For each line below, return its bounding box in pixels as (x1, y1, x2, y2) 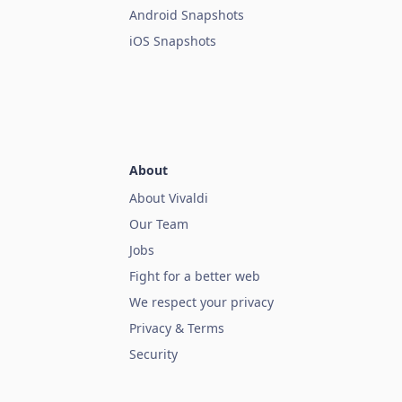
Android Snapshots (129, 6, 244, 24)
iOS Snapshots (129, 32, 216, 50)
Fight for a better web (129, 267, 260, 285)
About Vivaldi (129, 189, 208, 207)
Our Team (129, 215, 188, 233)
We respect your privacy (129, 293, 274, 311)
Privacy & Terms (129, 319, 224, 337)
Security (129, 345, 178, 363)
